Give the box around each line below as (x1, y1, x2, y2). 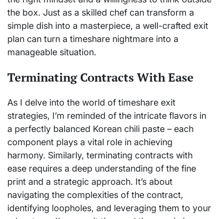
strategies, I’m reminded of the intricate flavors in (7, 110, 206, 121)
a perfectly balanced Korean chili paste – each (7, 124, 194, 134)
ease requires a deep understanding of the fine (7, 163, 196, 174)
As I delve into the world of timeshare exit (7, 97, 175, 108)
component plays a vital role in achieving (7, 137, 173, 147)
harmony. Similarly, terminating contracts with (7, 150, 193, 160)
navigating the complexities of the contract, (7, 190, 183, 200)
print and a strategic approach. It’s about (7, 176, 173, 187)
